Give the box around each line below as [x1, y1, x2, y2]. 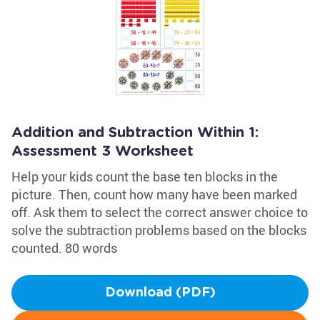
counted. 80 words [11, 239, 117, 256]
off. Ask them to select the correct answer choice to [11, 204, 308, 221]
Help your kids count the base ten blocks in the [11, 168, 278, 185]
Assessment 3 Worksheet [11, 144, 194, 159]
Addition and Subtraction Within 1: [11, 126, 259, 140]
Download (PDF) [104, 286, 216, 299]
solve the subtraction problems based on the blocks [11, 221, 306, 239]
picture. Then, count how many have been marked [11, 186, 297, 203]
